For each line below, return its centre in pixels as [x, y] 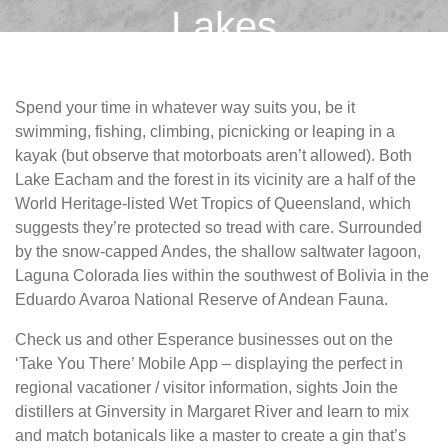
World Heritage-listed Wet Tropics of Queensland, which [213, 203]
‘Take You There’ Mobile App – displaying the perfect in [209, 363]
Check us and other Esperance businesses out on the [204, 339]
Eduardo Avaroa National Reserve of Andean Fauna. [201, 299]
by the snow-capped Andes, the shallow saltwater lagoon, [218, 251]
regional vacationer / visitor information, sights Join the [206, 387]
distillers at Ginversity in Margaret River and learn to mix [212, 411]
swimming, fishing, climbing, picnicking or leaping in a [205, 131]
